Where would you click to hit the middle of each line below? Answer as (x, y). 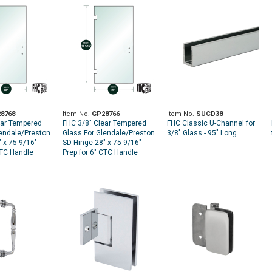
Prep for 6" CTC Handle (100, 153)
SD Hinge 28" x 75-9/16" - (104, 143)
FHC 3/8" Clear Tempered (104, 124)
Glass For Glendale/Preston (109, 133)
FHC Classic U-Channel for (211, 124)
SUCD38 (209, 114)
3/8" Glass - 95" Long (202, 133)
